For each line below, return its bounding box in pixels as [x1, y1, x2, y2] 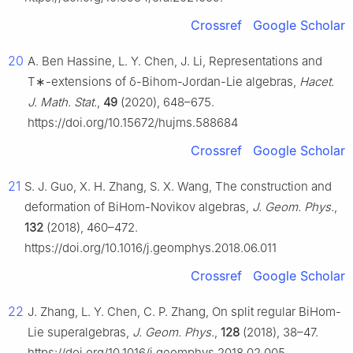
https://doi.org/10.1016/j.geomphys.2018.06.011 [24, 240, 277, 256]
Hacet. [299, 74, 334, 90]
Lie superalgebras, [28, 325, 132, 340]
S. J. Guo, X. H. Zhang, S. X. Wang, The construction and [24, 179, 332, 195]
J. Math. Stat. [28, 95, 97, 110]
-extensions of [46, 74, 129, 90]
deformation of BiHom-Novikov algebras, [24, 199, 252, 215]
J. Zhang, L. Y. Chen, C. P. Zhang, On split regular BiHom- [28, 304, 341, 320]
